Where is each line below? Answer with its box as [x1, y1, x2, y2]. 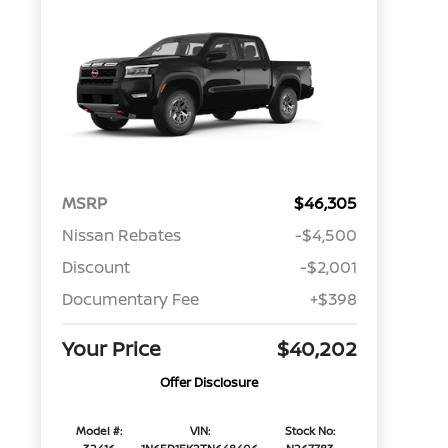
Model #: [75, 423, 122, 439]
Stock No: [285, 423, 336, 439]
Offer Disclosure [160, 373, 259, 392]
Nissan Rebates [61, 224, 181, 247]
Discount [61, 256, 130, 279]
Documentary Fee [61, 288, 199, 311]
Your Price [61, 335, 161, 363]
